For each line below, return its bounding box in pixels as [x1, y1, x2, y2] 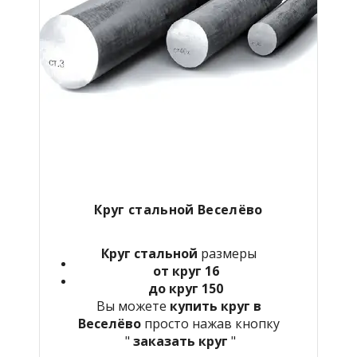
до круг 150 [148, 279, 223, 297]
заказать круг [132, 331, 228, 350]
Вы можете [96, 296, 170, 315]
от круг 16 [152, 261, 219, 280]
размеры [197, 244, 257, 262]
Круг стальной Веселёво [94, 200, 263, 218]
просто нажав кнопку [143, 314, 280, 332]
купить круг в [169, 296, 261, 315]
